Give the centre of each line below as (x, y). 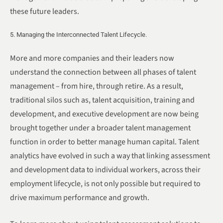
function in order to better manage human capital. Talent (105, 142)
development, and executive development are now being (104, 114)
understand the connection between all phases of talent (103, 72)
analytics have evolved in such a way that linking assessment (110, 156)
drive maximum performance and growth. (80, 197)
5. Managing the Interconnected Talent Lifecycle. (78, 35)
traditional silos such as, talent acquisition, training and (102, 100)
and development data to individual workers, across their (105, 169)
